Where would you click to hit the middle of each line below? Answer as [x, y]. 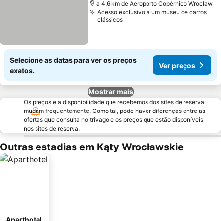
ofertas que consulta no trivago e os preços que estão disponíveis [113, 120]
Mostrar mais [110, 92]
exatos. [22, 70]
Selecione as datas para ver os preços [73, 60]
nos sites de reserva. [52, 129]
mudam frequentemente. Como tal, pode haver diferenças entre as [114, 111]
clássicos [110, 19]
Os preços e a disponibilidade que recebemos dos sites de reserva [114, 102]
